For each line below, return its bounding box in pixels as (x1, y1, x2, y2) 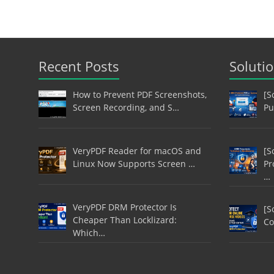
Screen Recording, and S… (72, 102, 179, 114)
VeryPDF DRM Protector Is (72, 201, 177, 213)
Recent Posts (39, 57, 119, 76)
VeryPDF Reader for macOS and (72, 144, 201, 157)
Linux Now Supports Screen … (72, 157, 195, 169)
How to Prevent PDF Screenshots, (72, 89, 207, 101)
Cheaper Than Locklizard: (72, 213, 177, 226)
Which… (72, 226, 105, 239)
